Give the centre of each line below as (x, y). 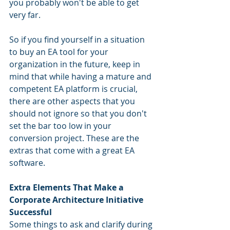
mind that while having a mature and (81, 77)
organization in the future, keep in (76, 64)
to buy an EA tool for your (60, 52)
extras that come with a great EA (73, 151)
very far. (25, 15)
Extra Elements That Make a (68, 188)
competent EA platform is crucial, (74, 89)
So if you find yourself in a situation (78, 40)
